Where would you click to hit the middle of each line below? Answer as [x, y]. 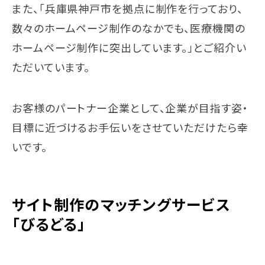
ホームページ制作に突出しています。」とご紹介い [129, 48]
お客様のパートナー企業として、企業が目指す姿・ [130, 108]
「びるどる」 [49, 225]
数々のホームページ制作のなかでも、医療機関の [129, 28]
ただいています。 [51, 67]
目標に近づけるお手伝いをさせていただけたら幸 [130, 128]
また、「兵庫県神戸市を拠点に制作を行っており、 [127, 9]
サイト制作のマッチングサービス [121, 205]
